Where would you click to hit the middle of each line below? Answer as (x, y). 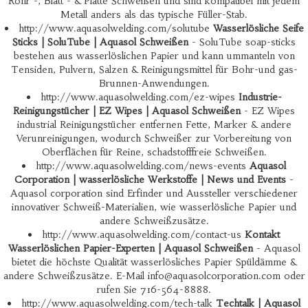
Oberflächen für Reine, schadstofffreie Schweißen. (154, 152)
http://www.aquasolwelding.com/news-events (143, 166)
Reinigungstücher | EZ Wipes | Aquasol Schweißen (127, 111)
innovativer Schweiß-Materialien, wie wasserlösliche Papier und (154, 207)
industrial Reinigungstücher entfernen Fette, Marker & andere (154, 124)
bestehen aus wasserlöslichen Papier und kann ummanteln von (154, 56)
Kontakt (262, 234)
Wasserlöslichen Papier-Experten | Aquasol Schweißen (130, 248)
